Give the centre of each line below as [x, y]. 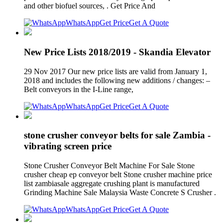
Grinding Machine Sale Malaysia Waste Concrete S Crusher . [120, 193]
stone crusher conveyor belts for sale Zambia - [117, 135]
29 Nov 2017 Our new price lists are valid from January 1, [115, 71]
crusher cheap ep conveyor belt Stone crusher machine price [118, 175]
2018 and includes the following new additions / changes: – [117, 80]
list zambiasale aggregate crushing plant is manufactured [112, 184]
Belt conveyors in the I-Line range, [80, 89]
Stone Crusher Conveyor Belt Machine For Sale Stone [109, 166]
